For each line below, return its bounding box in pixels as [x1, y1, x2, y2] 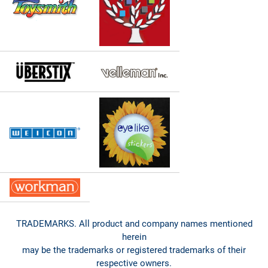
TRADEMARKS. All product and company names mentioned [16, 218, 252, 229]
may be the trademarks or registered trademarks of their [22, 244, 246, 255]
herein [121, 231, 147, 242]
